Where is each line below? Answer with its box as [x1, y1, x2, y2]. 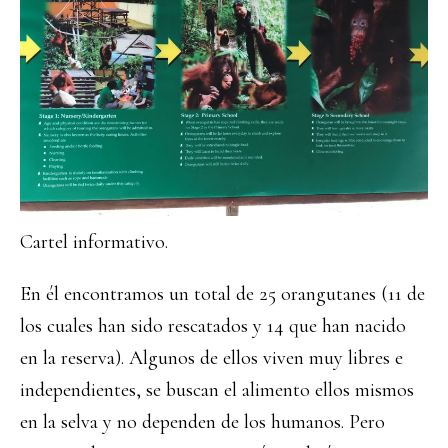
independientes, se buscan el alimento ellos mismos [20, 378, 414, 402]
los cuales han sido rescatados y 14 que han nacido [20, 314, 406, 338]
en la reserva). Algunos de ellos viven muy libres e [20, 346, 403, 370]
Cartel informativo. [20, 230, 168, 254]
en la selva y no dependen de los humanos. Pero [20, 410, 385, 434]
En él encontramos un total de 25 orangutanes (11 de [20, 282, 425, 306]
